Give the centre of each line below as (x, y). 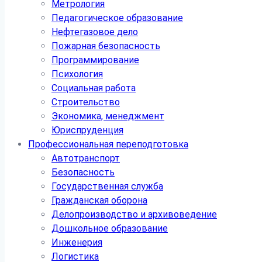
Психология (77, 74)
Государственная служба (107, 186)
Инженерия (77, 242)
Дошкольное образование (110, 228)
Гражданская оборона (99, 200)
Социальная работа (94, 88)
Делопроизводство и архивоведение (134, 214)
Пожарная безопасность (106, 46)
